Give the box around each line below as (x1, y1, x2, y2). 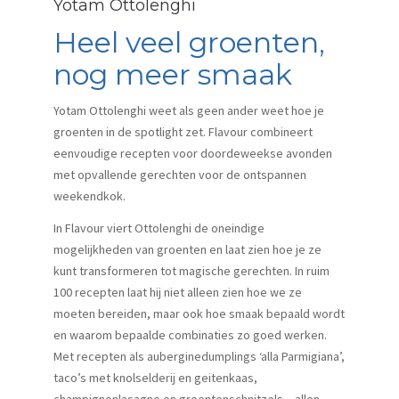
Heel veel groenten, (53, 24, 325, 60)
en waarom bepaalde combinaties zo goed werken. (53, 326, 327, 343)
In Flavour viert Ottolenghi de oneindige (53, 219, 265, 236)
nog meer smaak (53, 56, 292, 92)
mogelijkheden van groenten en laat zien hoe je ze (53, 240, 322, 257)
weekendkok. (53, 187, 126, 204)
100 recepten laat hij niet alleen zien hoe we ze (53, 283, 302, 300)
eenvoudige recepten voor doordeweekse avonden (53, 144, 332, 161)
